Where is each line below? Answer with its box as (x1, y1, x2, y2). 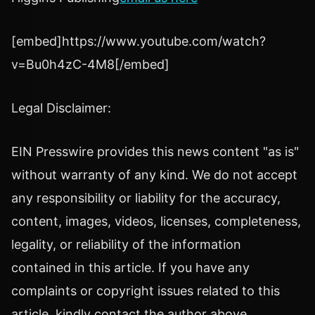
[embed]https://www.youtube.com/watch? (11, 34, 266, 49)
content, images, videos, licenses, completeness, (11, 213, 301, 229)
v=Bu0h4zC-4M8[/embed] (11, 57, 169, 72)
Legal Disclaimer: (11, 100, 111, 115)
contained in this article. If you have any (11, 259, 250, 275)
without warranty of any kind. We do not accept (11, 167, 297, 182)
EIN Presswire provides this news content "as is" (11, 143, 299, 159)
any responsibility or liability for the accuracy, (11, 190, 281, 205)
